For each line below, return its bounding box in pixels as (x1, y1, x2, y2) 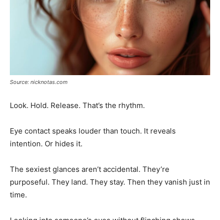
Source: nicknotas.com (10, 78, 68, 85)
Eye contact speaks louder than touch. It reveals (10, 126, 176, 136)
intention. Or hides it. (10, 138, 82, 148)
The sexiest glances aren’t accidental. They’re (10, 164, 169, 174)
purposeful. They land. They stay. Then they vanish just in (10, 177, 210, 187)
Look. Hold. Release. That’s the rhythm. (10, 100, 145, 110)
